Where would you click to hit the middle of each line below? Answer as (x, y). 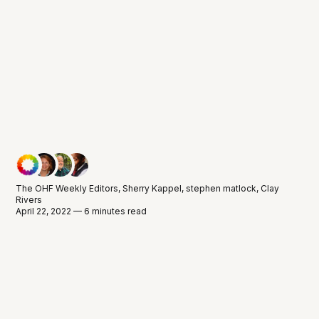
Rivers (29, 199)
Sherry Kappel (152, 188)
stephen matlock (221, 188)
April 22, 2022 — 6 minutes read (82, 211)
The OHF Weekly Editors (67, 188)
